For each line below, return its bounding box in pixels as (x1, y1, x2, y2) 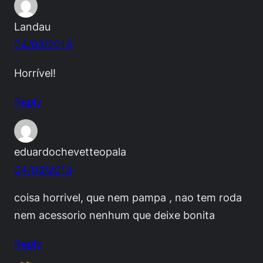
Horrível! (14, 66, 56, 79)
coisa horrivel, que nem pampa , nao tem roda (14, 190, 242, 204)
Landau (14, 20, 50, 33)
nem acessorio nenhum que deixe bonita (14, 208, 215, 221)
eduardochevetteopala (14, 144, 126, 158)
